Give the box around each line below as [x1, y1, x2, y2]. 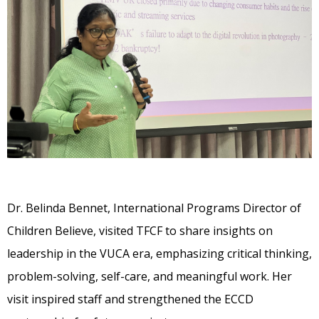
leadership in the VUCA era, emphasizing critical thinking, [7, 246, 312, 262]
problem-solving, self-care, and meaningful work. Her [7, 268, 292, 285]
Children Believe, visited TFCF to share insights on [7, 223, 273, 239]
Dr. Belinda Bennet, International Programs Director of [7, 200, 301, 216]
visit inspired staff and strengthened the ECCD [7, 291, 253, 308]
